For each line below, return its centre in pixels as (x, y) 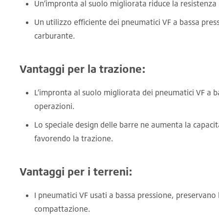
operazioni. (55, 106)
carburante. (55, 35)
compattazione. (62, 208)
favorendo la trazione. (74, 138)
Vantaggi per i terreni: (76, 171)
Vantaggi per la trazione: (83, 68)
